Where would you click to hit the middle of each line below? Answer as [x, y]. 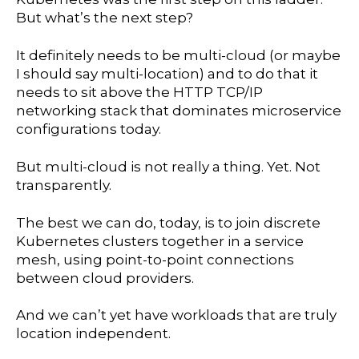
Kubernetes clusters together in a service [160, 241]
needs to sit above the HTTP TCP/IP [139, 92]
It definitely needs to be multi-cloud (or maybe [178, 55]
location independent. [93, 334]
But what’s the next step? [105, 18]
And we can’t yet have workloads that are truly [176, 315]
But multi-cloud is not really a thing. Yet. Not [168, 166]
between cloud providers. [105, 278]
